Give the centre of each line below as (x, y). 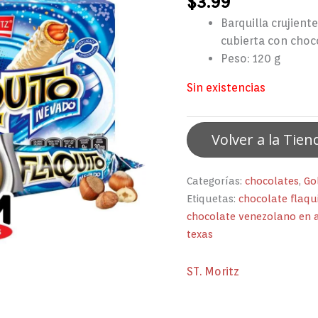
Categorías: (216, 181)
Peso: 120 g (251, 58)
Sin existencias (226, 87)
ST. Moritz (213, 271)
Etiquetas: (213, 199)
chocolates (272, 181)
